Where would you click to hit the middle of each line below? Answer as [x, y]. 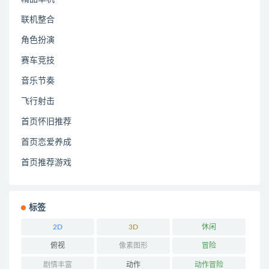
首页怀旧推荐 [46, 122]
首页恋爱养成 [46, 142]
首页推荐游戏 [46, 162]
